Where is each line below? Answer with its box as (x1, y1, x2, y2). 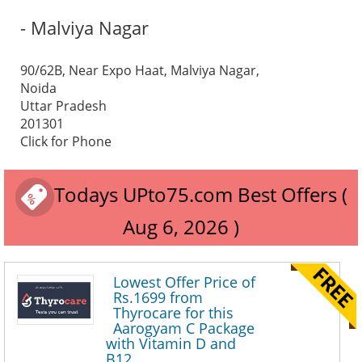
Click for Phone (20, 132, 112, 150)
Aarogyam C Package (113, 318, 255, 339)
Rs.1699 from (113, 288, 203, 308)
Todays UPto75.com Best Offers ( (53, 181, 347, 208)
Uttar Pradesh (20, 96, 107, 115)
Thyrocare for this (113, 303, 234, 323)
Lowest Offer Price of (113, 272, 255, 293)
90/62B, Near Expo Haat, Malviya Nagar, (20, 61, 259, 79)
